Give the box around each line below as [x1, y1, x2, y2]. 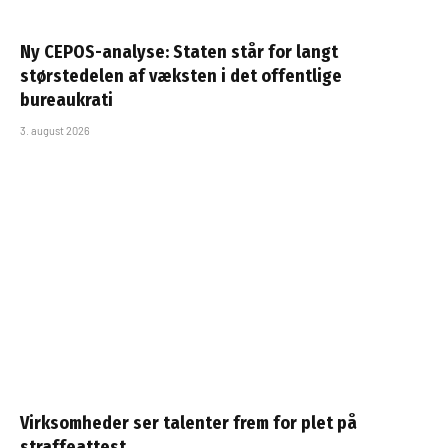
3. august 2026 [20, 124, 90, 138]
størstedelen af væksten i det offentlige [20, 65, 342, 88]
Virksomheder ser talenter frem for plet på [20, 411, 357, 434]
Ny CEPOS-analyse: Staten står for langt [20, 41, 338, 64]
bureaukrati [20, 89, 113, 112]
